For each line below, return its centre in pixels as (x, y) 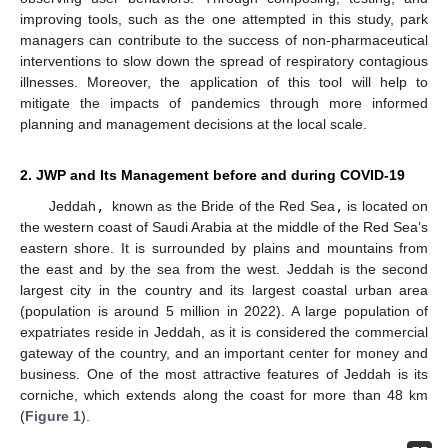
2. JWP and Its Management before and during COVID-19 (212, 174)
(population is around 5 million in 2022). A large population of (224, 310)
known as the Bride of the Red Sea (223, 205)
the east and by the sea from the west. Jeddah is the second (224, 268)
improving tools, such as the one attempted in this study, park (224, 18)
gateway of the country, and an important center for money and (224, 352)
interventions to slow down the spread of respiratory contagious (224, 60)
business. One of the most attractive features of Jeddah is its (224, 373)
